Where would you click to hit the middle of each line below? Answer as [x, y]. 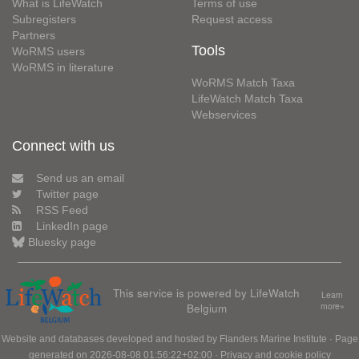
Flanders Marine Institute [273, 339]
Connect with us [63, 146]
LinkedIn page [72, 226]
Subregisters [44, 19]
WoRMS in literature [63, 67]
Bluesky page [62, 242]
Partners [34, 35]
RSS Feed [62, 210]
